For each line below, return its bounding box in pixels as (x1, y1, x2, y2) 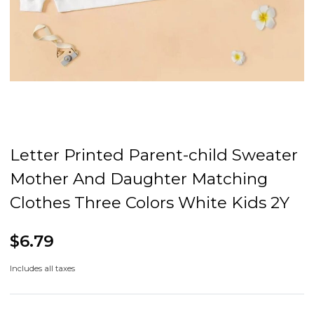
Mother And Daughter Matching (10, 169, 268, 189)
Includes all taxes (10, 264, 75, 274)
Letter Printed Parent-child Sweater (10, 145, 298, 165)
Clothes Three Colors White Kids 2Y (10, 193, 289, 213)
